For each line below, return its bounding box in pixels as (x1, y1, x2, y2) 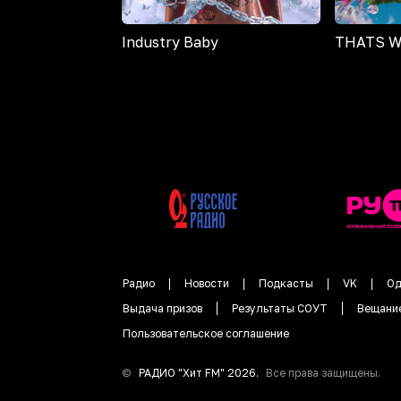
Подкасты (259, 277, 313, 291)
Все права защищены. (266, 366, 380, 380)
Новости (184, 277, 229, 291)
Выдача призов (123, 302, 202, 316)
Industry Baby (122, 33, 218, 52)
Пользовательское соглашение (123, 327, 289, 341)
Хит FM (183, 366, 220, 380)
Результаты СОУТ (232, 302, 328, 316)
